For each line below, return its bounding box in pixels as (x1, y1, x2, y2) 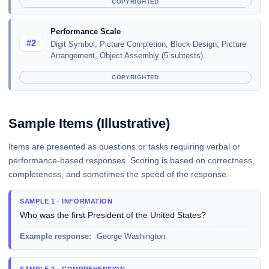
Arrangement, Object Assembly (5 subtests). (50, 50, 205, 60)
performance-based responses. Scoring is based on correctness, (8, 155, 255, 165)
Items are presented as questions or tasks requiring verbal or (8, 141, 240, 151)
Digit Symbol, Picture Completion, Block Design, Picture (50, 39, 246, 49)
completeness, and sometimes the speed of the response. (8, 169, 229, 179)
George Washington (94, 231, 165, 241)
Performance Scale (50, 26, 121, 36)
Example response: (20, 231, 92, 241)
